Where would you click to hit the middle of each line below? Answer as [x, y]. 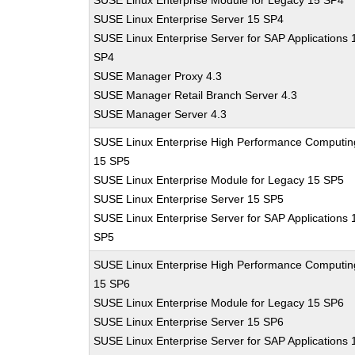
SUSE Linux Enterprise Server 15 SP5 [189, 199]
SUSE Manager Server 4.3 [160, 114]
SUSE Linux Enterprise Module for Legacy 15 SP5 [219, 180]
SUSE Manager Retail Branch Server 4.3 [196, 95]
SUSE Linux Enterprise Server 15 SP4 [189, 19]
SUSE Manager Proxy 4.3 [158, 76]
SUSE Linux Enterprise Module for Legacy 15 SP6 [219, 303]
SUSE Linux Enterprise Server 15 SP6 [189, 322]
